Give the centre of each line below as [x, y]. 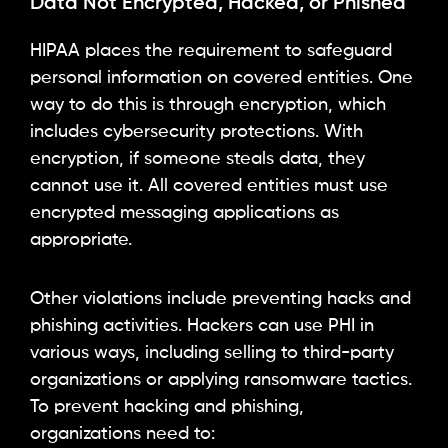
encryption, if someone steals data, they [197, 159]
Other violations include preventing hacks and [220, 298]
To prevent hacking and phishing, [167, 406]
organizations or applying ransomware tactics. [221, 379]
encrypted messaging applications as [184, 213]
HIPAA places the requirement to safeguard [211, 51]
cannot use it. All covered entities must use [209, 186]
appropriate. [81, 240]
